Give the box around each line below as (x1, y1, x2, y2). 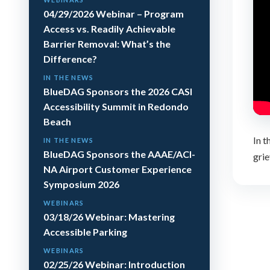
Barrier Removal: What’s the (43, 38, 171, 50)
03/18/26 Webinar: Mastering (43, 211, 175, 223)
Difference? (43, 53, 97, 65)
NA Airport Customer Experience (43, 163, 192, 175)
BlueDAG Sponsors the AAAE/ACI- (43, 148, 195, 160)
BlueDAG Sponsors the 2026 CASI (43, 86, 192, 98)
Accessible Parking (43, 226, 127, 238)
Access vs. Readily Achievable (43, 23, 175, 35)
